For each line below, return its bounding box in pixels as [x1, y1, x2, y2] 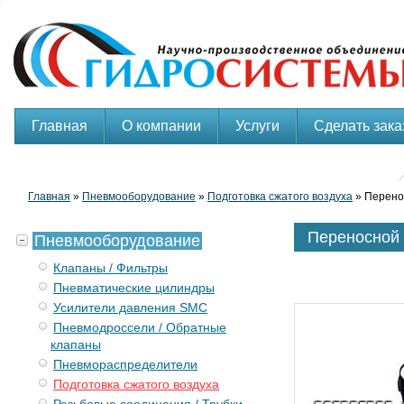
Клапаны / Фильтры [53, 261, 168, 275]
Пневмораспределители [53, 357, 197, 372]
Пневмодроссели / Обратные [53, 320, 226, 335]
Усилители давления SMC [53, 300, 207, 315]
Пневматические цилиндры [53, 280, 215, 295]
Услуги [235, 118, 280, 133]
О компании [122, 118, 201, 133]
